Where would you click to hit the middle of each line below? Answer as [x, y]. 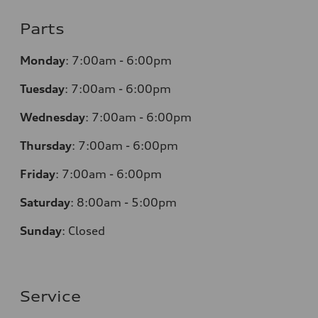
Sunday [41, 231]
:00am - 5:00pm [131, 203]
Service [50, 297]
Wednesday [53, 117]
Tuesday [42, 89]
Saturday [45, 203]
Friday [38, 174]
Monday [43, 61]
